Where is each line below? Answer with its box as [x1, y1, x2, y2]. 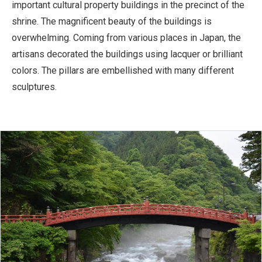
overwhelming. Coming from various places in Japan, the [12, 32, 241, 44]
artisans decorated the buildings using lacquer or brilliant [12, 49, 243, 60]
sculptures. [12, 81, 57, 93]
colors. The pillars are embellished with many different [12, 65, 234, 77]
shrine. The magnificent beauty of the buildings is [12, 16, 212, 27]
